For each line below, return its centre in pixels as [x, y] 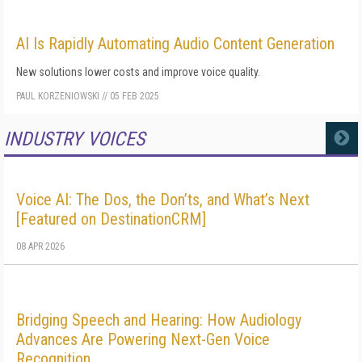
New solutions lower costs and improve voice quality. [138, 72]
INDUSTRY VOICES [74, 139]
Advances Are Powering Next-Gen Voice [143, 339]
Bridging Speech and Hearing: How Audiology [159, 320]
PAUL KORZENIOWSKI [58, 96]
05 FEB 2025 [135, 96]
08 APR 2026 [40, 246]
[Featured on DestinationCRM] [111, 219]
